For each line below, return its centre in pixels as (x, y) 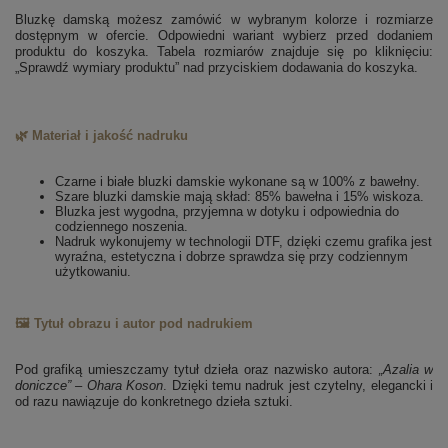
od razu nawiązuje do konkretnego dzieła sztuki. (154, 402)
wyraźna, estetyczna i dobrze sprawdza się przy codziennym (231, 257)
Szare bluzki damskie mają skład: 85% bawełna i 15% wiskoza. (239, 197)
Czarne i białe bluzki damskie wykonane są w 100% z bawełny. (237, 182)
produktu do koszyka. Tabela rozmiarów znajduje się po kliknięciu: (224, 52)
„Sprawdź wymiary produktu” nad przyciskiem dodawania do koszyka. (216, 68)
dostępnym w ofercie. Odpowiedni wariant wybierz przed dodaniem (224, 36)
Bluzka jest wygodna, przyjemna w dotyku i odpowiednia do (227, 212)
